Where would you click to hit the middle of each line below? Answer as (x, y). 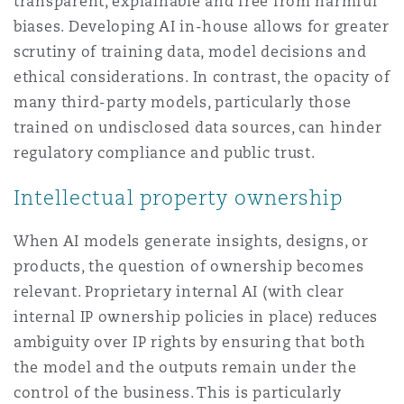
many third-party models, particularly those (183, 102)
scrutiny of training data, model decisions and (190, 52)
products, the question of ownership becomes (189, 266)
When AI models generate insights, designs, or (191, 241)
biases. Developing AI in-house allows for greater (202, 27)
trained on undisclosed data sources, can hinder (198, 128)
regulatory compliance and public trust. (165, 153)
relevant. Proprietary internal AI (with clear (179, 292)
